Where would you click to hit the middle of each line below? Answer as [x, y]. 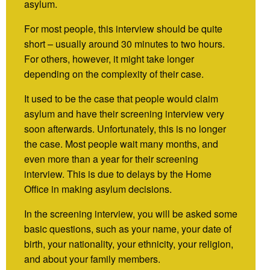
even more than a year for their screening [111, 159]
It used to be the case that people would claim [121, 98]
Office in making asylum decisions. [98, 189]
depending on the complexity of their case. [115, 74]
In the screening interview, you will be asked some [131, 213]
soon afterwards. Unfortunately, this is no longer [125, 128]
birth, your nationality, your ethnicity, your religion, [129, 243]
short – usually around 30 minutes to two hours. [124, 43]
